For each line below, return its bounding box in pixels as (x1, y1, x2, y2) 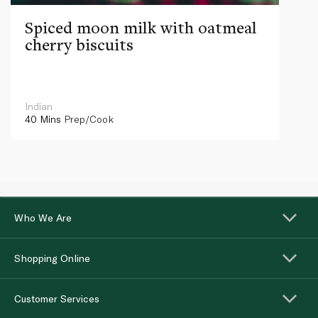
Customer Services (14, 292, 99, 305)
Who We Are (14, 211, 72, 224)
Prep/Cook (61, 112, 114, 125)
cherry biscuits (25, 33, 133, 55)
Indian (25, 99, 53, 112)
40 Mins (25, 112, 61, 125)
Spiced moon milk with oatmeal (25, 16, 257, 38)
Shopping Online (14, 251, 90, 264)
